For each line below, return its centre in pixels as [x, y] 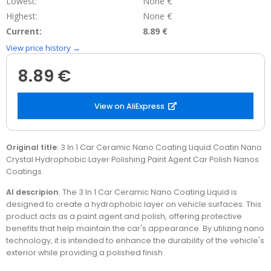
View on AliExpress [129, 106]
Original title [31, 148]
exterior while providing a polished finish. [85, 252]
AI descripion [32, 192]
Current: [24, 31]
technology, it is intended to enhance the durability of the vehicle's [135, 240]
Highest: [22, 16]
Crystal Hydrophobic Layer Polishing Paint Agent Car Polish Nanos [132, 160]
